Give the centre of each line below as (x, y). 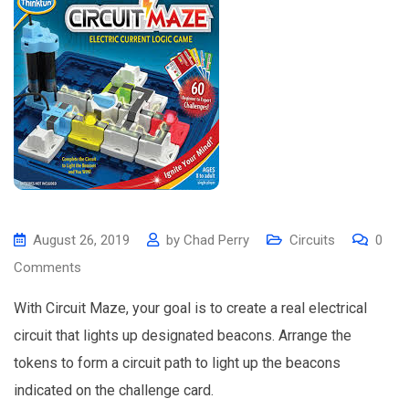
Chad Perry (216, 240)
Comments (47, 267)
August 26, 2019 (81, 240)
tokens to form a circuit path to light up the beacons (177, 363)
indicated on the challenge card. (114, 390)
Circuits (312, 240)
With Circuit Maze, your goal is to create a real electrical (190, 308)
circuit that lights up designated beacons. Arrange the (183, 336)
